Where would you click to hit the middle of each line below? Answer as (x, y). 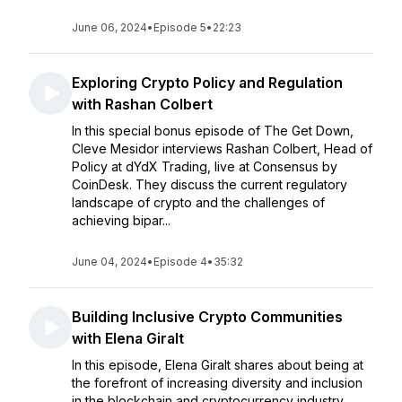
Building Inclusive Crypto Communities (207, 317)
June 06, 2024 (109, 27)
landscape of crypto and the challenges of (198, 202)
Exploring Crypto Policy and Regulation (207, 83)
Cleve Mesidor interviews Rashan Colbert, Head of (222, 149)
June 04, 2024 (109, 262)
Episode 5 (180, 27)
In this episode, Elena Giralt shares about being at (218, 365)
